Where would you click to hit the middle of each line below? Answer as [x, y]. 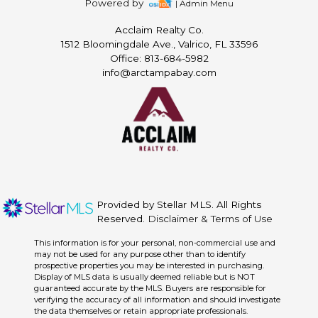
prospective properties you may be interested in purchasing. [149, 265]
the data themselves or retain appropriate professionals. [141, 311]
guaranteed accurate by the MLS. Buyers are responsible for [150, 288]
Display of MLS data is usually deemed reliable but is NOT [144, 276]
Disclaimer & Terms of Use [210, 218]
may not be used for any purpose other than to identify [140, 254]
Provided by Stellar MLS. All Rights [179, 204]
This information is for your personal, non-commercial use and [155, 242]
